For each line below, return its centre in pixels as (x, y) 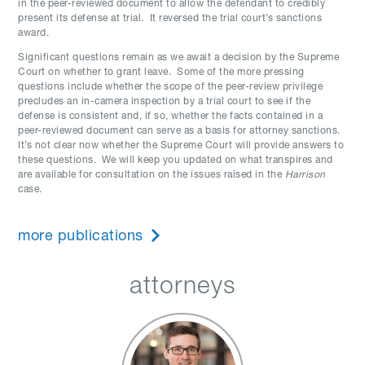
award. (34, 33)
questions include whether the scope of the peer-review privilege (171, 87)
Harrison (305, 175)
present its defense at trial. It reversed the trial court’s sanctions (170, 19)
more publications (81, 237)
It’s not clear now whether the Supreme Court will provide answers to (181, 146)
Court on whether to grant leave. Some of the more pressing (161, 73)
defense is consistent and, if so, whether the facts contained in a (171, 117)
